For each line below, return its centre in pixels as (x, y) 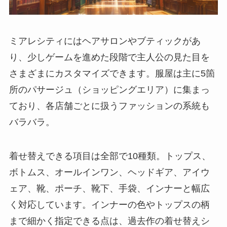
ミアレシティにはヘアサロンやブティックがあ (105, 41)
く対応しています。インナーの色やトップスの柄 (109, 205)
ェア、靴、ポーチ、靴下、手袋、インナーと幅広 (109, 189)
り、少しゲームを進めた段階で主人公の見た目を (109, 57)
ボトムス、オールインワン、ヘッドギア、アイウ (109, 173)
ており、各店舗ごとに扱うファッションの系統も (109, 106)
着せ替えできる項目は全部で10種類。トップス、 (110, 156)
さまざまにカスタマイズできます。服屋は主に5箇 (112, 73)
